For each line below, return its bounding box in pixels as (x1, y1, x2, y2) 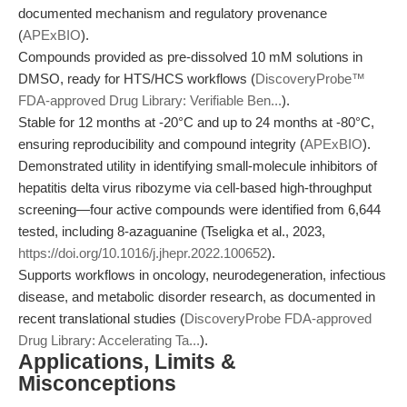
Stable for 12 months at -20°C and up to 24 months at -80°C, (18, 114, 374, 130)
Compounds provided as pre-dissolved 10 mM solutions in (18, 49, 362, 65)
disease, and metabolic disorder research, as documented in (18, 289, 375, 304)
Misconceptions (18, 372, 176, 395)
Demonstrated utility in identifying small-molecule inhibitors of (18, 158, 377, 174)
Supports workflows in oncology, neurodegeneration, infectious (18, 267, 386, 283)
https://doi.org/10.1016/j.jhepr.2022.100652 (18, 245, 267, 261)
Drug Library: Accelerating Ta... (18, 333, 200, 348)
